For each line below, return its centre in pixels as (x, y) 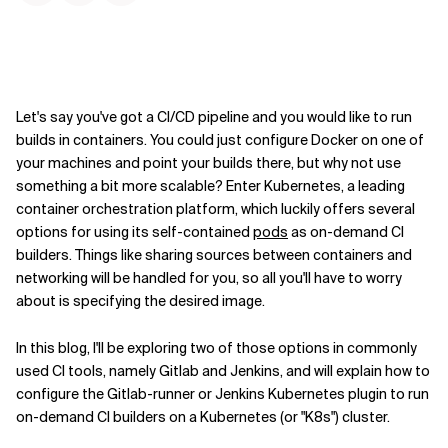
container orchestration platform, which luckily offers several (215, 209)
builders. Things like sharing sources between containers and (214, 255)
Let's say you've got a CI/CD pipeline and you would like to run (214, 117)
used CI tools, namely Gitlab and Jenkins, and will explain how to (223, 371)
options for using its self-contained (134, 232)
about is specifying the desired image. (140, 301)
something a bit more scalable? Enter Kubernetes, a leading (210, 186)
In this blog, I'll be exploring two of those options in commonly (216, 348)
